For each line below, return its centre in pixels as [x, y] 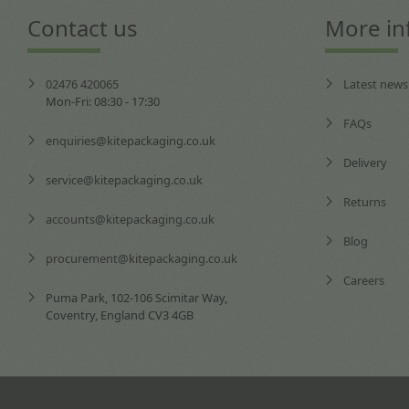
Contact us [82, 27]
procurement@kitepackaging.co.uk [141, 258]
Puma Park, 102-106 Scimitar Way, [136, 297]
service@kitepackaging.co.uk [124, 179]
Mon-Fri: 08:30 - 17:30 [102, 101]
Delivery [366, 162]
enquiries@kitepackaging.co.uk [130, 140]
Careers [364, 280]
